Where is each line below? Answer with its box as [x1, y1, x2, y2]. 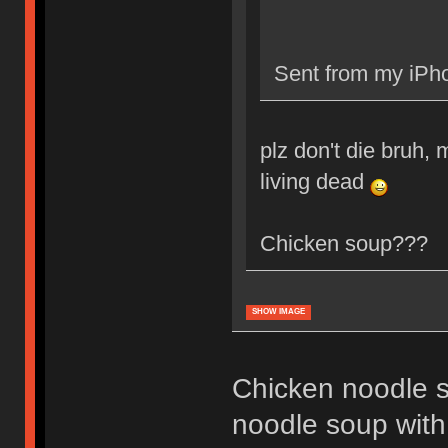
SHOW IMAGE [251, 306, 305, 316]
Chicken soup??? [259, 230, 428, 256]
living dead [259, 168, 370, 194]
